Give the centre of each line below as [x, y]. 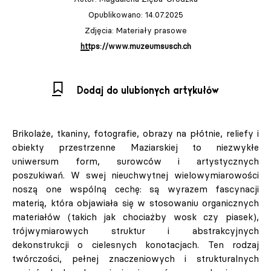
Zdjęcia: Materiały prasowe [135, 31]
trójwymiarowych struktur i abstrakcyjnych [135, 231]
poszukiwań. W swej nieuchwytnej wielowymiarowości [135, 175]
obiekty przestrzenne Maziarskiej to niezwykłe [135, 148]
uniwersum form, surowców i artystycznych [135, 162]
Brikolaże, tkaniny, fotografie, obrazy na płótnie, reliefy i [135, 134]
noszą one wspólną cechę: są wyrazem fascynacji [135, 189]
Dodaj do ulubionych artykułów [148, 91]
